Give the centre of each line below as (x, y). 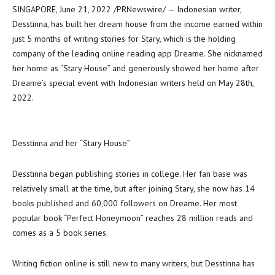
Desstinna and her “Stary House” (71, 143)
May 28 (232, 83)
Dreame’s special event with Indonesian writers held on (115, 83)
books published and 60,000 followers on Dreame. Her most (125, 203)
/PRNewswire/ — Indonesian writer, (176, 9)
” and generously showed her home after (183, 68)
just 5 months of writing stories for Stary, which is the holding (124, 39)
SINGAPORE (34, 9)
